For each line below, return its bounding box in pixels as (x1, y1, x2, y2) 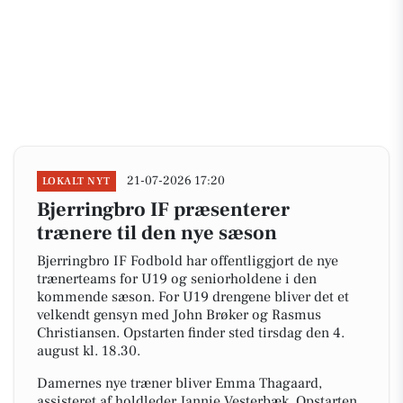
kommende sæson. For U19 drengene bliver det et (37, 288, 349, 306)
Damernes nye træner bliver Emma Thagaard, (37, 374, 322, 392)
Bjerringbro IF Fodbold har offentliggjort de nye (37, 252, 338, 270)
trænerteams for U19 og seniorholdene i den (37, 270, 317, 288)
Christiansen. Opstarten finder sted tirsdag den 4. (37, 324, 345, 342)
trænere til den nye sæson (37, 220, 277, 246)
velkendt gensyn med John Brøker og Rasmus (37, 306, 321, 324)
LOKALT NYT (42, 175, 111, 188)
